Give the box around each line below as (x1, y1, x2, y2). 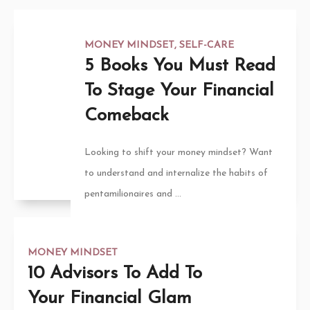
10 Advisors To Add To (28, 264, 202, 283)
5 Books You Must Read (84, 56, 275, 75)
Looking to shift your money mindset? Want (84, 147, 273, 158)
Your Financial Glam (28, 289, 192, 308)
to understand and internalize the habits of (84, 167, 268, 179)
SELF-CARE (179, 39, 234, 51)
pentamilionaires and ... (84, 188, 181, 199)
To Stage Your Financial (84, 81, 274, 100)
